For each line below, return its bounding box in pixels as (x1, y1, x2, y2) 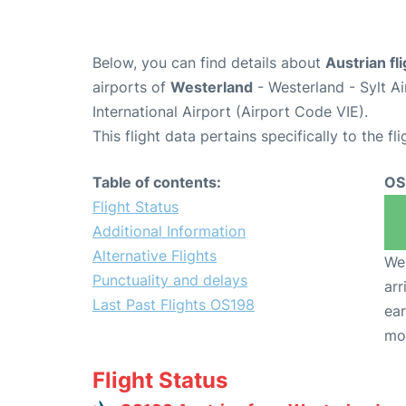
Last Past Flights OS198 (92, 295, 255, 314)
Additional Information (92, 222, 246, 241)
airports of (92, 78, 170, 97)
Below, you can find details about (92, 53, 325, 72)
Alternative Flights (92, 246, 217, 266)
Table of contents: (92, 173, 221, 192)
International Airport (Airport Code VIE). (92, 102, 368, 121)
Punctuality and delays (92, 271, 247, 290)
